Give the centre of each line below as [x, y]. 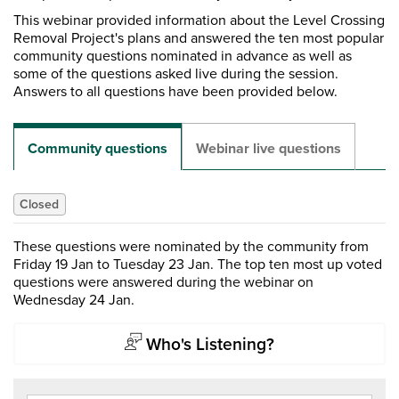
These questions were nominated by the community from [191, 247]
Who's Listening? [208, 344]
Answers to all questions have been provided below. [175, 92]
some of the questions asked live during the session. [176, 74]
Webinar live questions [269, 149]
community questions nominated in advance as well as [183, 57]
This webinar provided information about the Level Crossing [199, 21]
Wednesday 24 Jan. [74, 300]
